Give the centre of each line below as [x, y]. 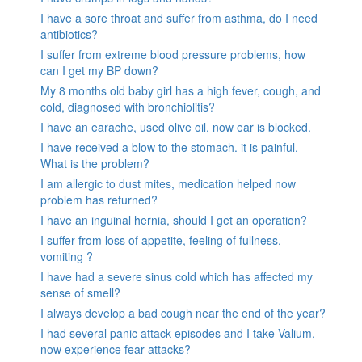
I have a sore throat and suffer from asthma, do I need [179, 17]
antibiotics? [69, 34]
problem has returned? [99, 199]
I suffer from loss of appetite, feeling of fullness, [161, 240]
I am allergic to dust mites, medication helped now [168, 183]
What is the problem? [95, 163]
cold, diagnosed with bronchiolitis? [128, 106]
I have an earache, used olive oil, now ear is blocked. [176, 126]
